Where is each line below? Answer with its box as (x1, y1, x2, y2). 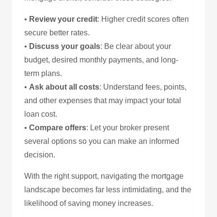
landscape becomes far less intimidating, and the (24, 185, 191, 194)
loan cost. (24, 109, 57, 118)
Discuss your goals (29, 42, 100, 50)
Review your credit (29, 15, 97, 23)
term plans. (24, 69, 62, 77)
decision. (24, 150, 55, 159)
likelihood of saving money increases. (24, 199, 153, 207)
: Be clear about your (100, 42, 171, 50)
